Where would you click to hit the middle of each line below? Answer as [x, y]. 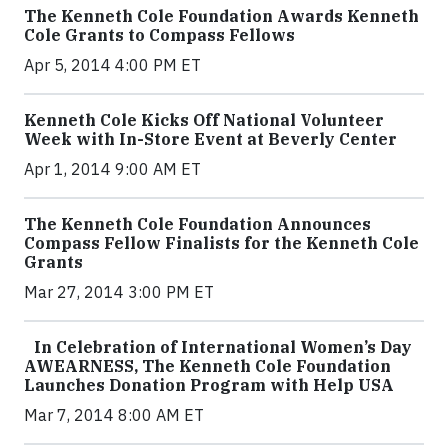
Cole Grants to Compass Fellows [159, 34]
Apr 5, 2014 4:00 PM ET [112, 64]
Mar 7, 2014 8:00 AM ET [114, 414]
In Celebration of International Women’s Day [218, 346]
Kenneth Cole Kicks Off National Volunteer [204, 119]
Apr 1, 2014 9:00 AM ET [112, 168]
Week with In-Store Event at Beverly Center [210, 138]
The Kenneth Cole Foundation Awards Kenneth [221, 15]
